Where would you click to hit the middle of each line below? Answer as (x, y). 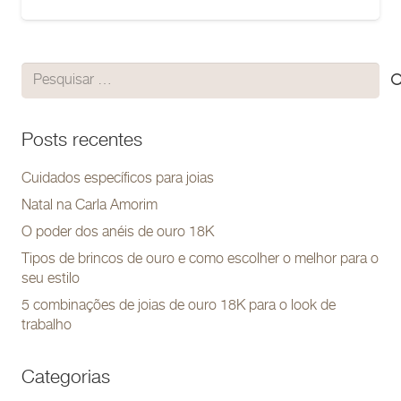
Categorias (66, 378)
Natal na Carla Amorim (90, 206)
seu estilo (51, 279)
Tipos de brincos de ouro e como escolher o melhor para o (200, 260)
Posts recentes (82, 141)
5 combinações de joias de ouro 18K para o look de (179, 306)
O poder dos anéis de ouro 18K (118, 233)
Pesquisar (51, 74)
